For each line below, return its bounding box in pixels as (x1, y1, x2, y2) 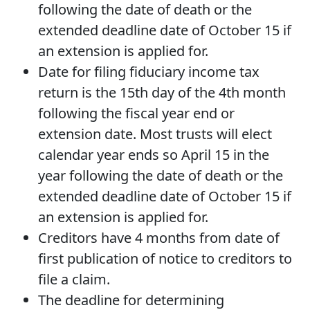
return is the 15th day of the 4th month (38, 82, 286, 102)
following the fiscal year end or (38, 103, 235, 122)
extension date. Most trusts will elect (38, 124, 272, 143)
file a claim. (38, 269, 110, 289)
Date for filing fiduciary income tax (38, 62, 259, 81)
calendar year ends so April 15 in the (38, 145, 269, 164)
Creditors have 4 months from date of (38, 228, 280, 247)
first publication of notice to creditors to (38, 248, 292, 268)
